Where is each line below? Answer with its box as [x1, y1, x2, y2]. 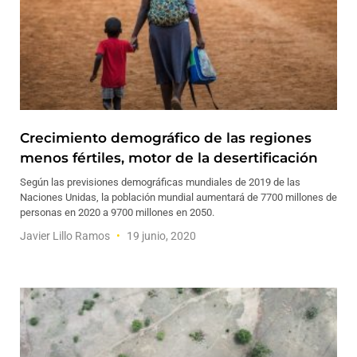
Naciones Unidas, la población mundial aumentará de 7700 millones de [20, 191, 337, 203]
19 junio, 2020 [124, 229, 196, 242]
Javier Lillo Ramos [20, 229, 112, 242]
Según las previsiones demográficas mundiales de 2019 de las [20, 176, 300, 188]
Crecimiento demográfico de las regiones [20, 130, 312, 146]
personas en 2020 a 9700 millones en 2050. [20, 206, 214, 218]
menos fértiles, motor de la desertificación [20, 150, 318, 166]
